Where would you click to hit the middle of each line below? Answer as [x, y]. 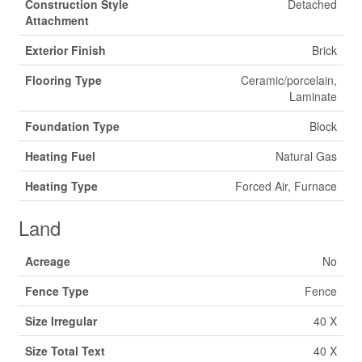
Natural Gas [306, 156]
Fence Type [57, 291]
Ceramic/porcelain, [289, 80]
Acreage [48, 261]
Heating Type [61, 186]
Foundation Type [72, 126]
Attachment [57, 20]
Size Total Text [65, 351]
